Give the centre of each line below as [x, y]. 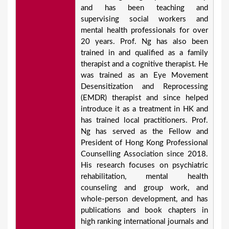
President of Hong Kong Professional [144, 143]
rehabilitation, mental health [144, 177]
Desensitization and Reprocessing [144, 87]
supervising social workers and [144, 19]
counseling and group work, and [144, 188]
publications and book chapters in [144, 211]
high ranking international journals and [144, 222]
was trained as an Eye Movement [144, 76]
